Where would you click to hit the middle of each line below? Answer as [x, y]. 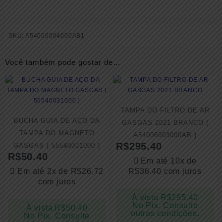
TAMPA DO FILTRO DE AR [165, 111]
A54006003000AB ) [165, 135]
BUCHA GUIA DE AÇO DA [57, 121]
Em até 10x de [169, 161]
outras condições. [165, 213]
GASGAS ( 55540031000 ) [57, 146]
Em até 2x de [44, 171]
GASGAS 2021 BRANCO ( [165, 123]
